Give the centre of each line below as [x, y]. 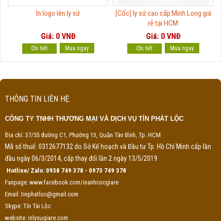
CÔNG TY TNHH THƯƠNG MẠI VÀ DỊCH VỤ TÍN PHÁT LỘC [94, 118]
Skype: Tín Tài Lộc [28, 206]
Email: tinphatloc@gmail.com [42, 194]
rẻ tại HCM [163, 23]
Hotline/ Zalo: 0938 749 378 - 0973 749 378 [67, 170]
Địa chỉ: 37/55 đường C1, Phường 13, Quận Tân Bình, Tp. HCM [83, 135]
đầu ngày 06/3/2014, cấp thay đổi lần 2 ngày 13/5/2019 [81, 158]
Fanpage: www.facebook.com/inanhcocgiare [62, 182]
